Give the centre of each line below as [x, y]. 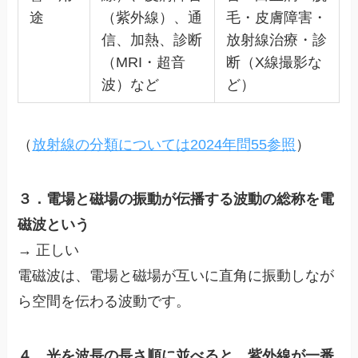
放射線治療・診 [276, 40]
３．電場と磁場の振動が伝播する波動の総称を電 [176, 199]
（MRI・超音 [143, 63]
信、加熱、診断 [151, 40]
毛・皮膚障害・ [276, 18]
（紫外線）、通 [151, 18]
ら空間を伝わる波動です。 [104, 301]
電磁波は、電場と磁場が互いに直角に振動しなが [176, 275]
